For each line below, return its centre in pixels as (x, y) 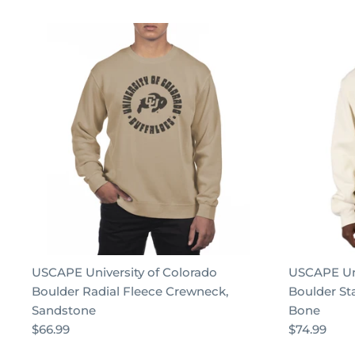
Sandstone (64, 310)
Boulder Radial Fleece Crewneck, (130, 291)
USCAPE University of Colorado (124, 272)
